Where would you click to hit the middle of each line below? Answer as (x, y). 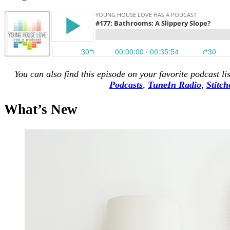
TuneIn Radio (175, 84)
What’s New (41, 110)
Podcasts (126, 84)
